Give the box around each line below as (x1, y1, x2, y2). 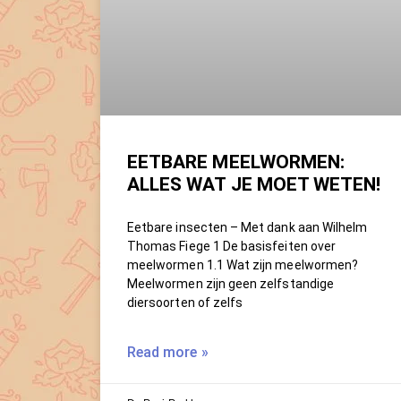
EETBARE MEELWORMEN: (127, 150, 346, 173)
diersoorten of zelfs (127, 294, 243, 310)
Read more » (127, 343, 209, 361)
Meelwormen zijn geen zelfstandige (127, 276, 334, 291)
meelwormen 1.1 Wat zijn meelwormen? (127, 257, 359, 272)
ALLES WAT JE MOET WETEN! (127, 173, 381, 195)
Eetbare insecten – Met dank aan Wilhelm (127, 219, 368, 235)
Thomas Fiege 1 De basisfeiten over (127, 238, 337, 253)
